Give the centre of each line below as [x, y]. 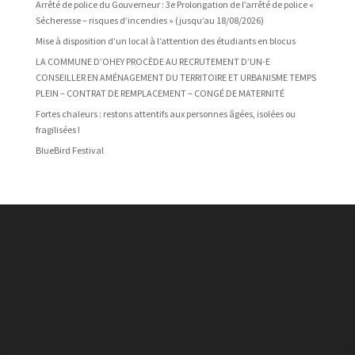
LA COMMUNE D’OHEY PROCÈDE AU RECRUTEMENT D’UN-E [153, 61]
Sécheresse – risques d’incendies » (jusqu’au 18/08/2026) [149, 20]
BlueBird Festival [69, 150]
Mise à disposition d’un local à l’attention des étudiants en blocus [165, 41]
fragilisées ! [57, 130]
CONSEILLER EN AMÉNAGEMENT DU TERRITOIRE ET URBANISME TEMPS [176, 77]
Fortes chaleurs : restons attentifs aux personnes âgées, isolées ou [165, 114]
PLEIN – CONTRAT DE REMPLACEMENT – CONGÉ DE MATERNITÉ [160, 93]
